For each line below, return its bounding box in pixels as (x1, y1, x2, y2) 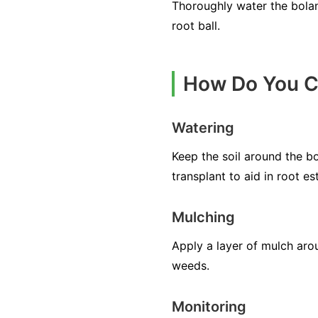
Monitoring (172, 298, 246, 316)
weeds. (172, 258, 209, 273)
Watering (172, 119, 234, 137)
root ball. (172, 18, 220, 33)
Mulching (172, 209, 235, 226)
